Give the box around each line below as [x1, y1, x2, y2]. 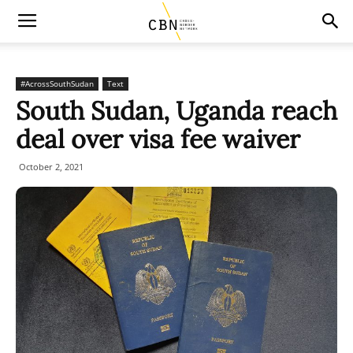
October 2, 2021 [19, 161, 84, 173]
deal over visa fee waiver [16, 123, 300, 155]
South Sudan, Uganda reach [16, 95, 337, 127]
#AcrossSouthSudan [20, 78, 94, 89]
